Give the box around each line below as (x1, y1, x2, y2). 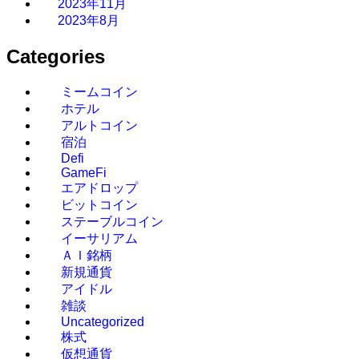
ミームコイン (61, 85, 138, 99)
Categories (6, 46, 105, 68)
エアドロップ (61, 181, 138, 196)
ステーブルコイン (61, 215, 163, 229)
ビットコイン (61, 198, 138, 212)
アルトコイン (61, 119, 138, 133)
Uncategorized (61, 315, 144, 329)
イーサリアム (61, 232, 138, 246)
